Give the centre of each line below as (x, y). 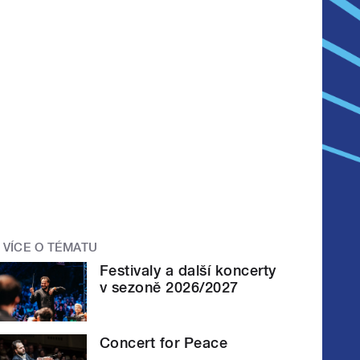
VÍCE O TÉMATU (50, 248)
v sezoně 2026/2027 (169, 287)
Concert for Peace (164, 343)
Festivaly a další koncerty (188, 270)
